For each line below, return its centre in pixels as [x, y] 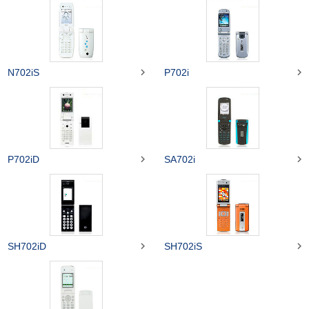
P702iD [23, 159]
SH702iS [183, 246]
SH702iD [27, 246]
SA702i [180, 159]
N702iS [23, 72]
